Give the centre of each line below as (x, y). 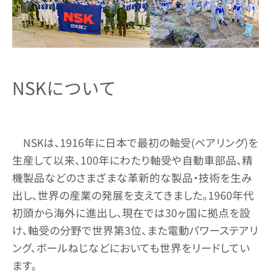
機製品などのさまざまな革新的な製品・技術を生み (132, 177)
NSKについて (64, 88)
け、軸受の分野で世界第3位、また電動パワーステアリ (135, 230)
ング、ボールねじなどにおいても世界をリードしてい (131, 247)
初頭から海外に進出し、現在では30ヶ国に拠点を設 (131, 212)
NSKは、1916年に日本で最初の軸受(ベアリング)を (140, 142)
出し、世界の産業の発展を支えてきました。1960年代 (133, 195)
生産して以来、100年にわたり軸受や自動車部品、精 (132, 160)
